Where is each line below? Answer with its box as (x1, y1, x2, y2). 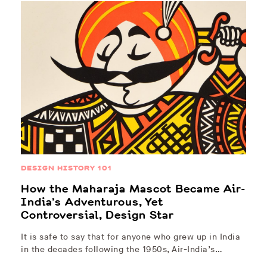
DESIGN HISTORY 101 (21, 163, 112, 174)
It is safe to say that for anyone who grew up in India (21, 232, 240, 243)
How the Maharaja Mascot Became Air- (21, 181, 246, 197)
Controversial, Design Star (21, 207, 174, 223)
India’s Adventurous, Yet (21, 194, 163, 210)
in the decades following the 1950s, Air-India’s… (21, 244, 222, 255)
